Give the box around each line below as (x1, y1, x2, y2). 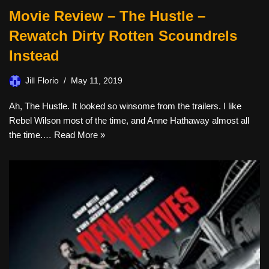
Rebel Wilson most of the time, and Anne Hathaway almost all (9, 115, 249, 125)
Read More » (54, 130, 105, 140)
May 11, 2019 (71, 76, 122, 85)
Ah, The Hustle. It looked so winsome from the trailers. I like (9, 101, 241, 111)
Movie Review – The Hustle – (9, 8, 205, 24)
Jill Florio (25, 76, 59, 85)
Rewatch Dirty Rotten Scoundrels (9, 28, 237, 44)
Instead (9, 47, 59, 64)
